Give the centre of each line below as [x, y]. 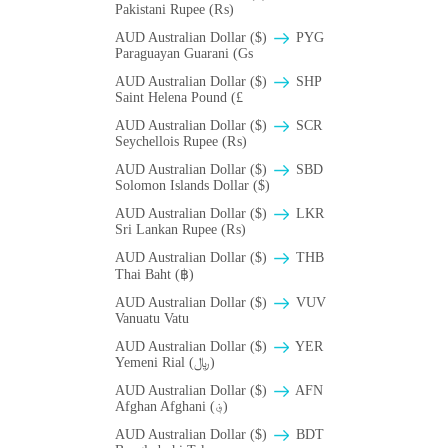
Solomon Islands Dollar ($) [192, 186]
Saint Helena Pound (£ [179, 98]
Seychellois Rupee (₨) [181, 142]
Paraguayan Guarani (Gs [184, 54]
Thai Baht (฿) [154, 275]
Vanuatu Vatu [152, 319]
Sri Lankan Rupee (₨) [180, 230]
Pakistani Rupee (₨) [174, 10]
